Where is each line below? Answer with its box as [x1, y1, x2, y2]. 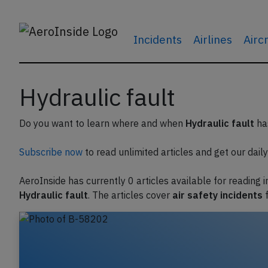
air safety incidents [172, 189, 263, 201]
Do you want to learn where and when [19, 117, 185, 129]
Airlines [193, 32, 232, 47]
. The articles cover [88, 189, 172, 201]
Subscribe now [19, 146, 83, 158]
